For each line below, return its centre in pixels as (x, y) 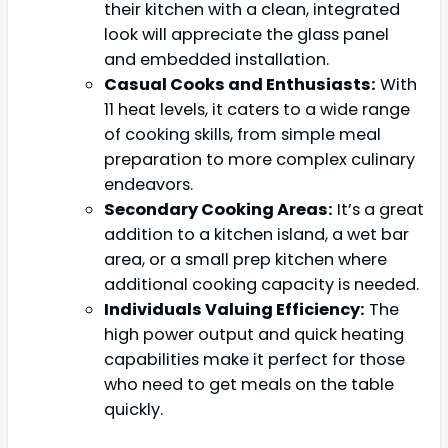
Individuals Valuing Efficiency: (234, 310)
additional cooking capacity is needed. (261, 285)
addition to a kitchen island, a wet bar (256, 235)
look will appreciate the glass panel (246, 35)
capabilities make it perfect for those (254, 360)
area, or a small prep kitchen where (245, 260)
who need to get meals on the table (249, 385)
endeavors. (148, 185)
